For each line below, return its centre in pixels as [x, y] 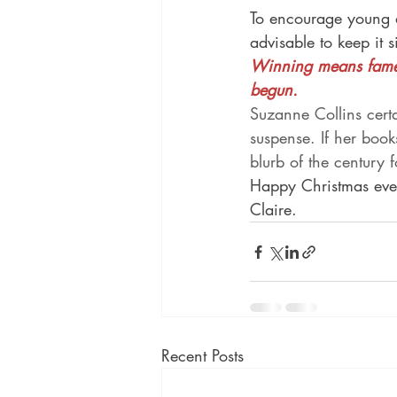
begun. [274, 90]
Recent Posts [202, 355]
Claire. [273, 209]
